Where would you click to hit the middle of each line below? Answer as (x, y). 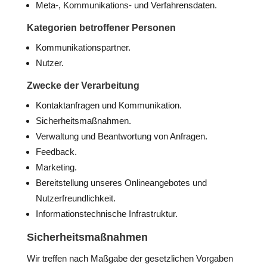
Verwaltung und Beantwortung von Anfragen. (121, 136)
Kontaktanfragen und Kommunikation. (108, 105)
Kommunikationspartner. (83, 47)
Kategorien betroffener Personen (101, 28)
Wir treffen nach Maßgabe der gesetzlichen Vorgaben (130, 258)
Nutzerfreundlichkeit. (75, 198)
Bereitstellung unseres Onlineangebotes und (121, 183)
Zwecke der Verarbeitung (83, 86)
